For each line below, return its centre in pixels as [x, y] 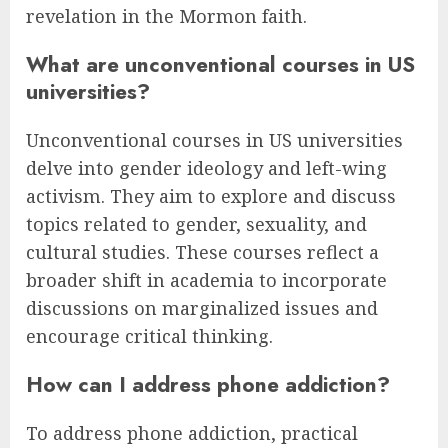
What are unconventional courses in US [220, 64]
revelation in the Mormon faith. [166, 15]
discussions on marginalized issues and [202, 307]
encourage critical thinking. [149, 335]
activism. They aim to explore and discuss [211, 195]
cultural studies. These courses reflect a [202, 251]
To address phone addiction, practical [192, 432]
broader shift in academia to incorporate [206, 279]
